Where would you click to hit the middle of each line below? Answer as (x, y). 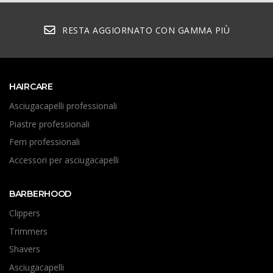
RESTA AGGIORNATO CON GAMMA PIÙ (146, 30)
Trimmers (28, 231)
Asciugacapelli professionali (63, 106)
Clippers (25, 213)
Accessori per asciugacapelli (64, 160)
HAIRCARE (31, 87)
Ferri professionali (44, 142)
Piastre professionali (49, 124)
